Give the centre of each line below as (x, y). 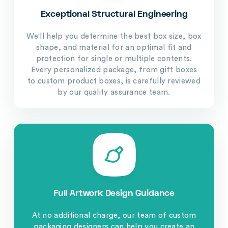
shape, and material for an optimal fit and (114, 47)
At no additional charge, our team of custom (114, 216)
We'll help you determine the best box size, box (114, 36)
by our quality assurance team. (114, 92)
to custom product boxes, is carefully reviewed (114, 81)
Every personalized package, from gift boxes (114, 70)
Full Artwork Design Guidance (114, 194)
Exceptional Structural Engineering (114, 14)
